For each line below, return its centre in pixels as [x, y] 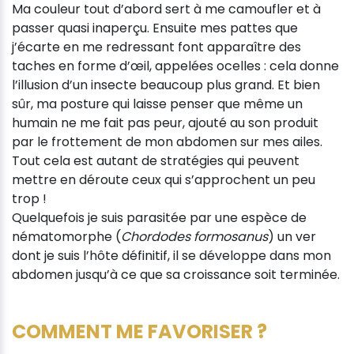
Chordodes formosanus [194, 236]
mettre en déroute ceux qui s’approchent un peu [164, 179]
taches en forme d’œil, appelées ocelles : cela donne [175, 66]
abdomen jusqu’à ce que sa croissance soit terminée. [176, 274]
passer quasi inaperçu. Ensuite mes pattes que [155, 28]
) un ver [292, 236]
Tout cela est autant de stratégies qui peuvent [156, 160]
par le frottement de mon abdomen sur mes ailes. [167, 141]
